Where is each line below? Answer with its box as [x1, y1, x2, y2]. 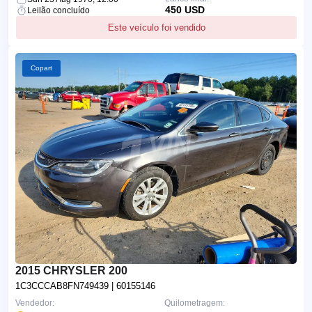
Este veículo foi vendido [107, 22, 205, 33]
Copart [31, 63, 52, 72]
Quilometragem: [164, 297, 225, 308]
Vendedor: [15, 297, 54, 308]
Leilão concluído [27, 5, 90, 15]
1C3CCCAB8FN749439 [15, 280, 111, 291]
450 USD [164, 3, 205, 15]
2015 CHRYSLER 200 [15, 264, 127, 276]
